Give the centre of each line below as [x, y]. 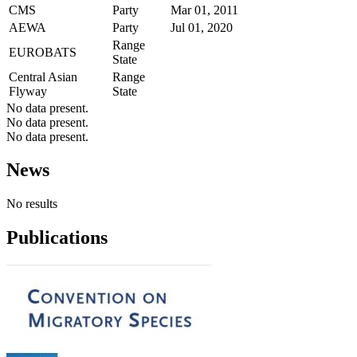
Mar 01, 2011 [204, 10]
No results [32, 204]
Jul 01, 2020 [202, 27]
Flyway [28, 91]
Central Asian [43, 76]
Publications [57, 238]
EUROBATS [43, 52]
